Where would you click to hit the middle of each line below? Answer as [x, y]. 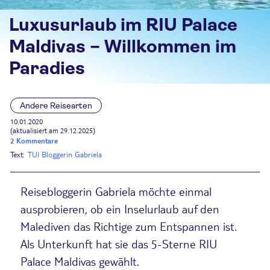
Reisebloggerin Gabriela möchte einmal [116, 191]
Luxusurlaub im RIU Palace [123, 25]
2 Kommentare [34, 141]
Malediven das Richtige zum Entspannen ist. [129, 226]
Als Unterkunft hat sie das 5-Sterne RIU [119, 244]
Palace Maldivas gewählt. [80, 261]
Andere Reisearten [56, 105]
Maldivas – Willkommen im [123, 47]
